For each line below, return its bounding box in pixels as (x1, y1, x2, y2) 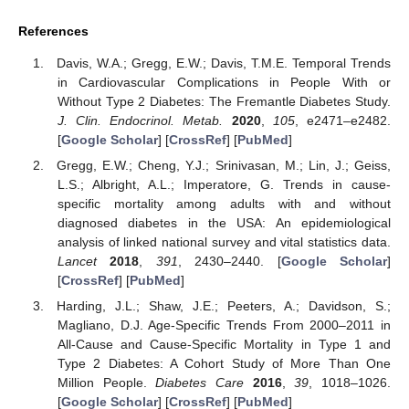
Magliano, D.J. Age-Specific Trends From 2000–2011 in (57, 318, 391, 333)
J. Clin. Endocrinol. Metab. (57, 112, 224, 128)
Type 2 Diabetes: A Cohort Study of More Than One (57, 356, 391, 372)
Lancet (57, 254, 97, 269)
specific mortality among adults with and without (57, 196, 391, 212)
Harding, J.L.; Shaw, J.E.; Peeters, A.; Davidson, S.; (57, 299, 391, 314)
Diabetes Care (155, 375, 244, 391)
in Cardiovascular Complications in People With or (57, 74, 391, 89)
